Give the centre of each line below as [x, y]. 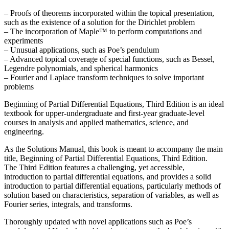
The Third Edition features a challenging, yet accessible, [94, 167]
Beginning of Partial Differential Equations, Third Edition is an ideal [114, 104]
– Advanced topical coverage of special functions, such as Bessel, [109, 59]
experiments [24, 40]
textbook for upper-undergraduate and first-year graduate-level [104, 113]
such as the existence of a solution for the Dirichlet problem [99, 22]
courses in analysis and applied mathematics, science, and [96, 122]
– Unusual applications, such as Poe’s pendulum [82, 50]
